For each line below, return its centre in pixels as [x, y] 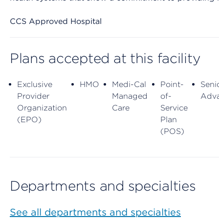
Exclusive [35, 85]
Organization [42, 108]
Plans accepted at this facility [105, 58]
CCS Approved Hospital [56, 22]
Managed [130, 96]
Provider [33, 96]
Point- [172, 85]
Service [174, 108]
